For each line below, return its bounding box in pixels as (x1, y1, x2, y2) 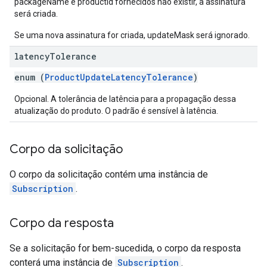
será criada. (14, 9, 58, 18)
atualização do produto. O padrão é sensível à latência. (14, 106, 218, 116)
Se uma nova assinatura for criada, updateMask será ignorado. (14, 30, 250, 40)
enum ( (14, 72, 45, 83)
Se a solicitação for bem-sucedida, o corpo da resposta (10, 243, 241, 254)
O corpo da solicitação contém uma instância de (10, 169, 208, 180)
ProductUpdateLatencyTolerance (45, 72, 193, 83)
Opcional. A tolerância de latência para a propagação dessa (14, 94, 236, 104)
